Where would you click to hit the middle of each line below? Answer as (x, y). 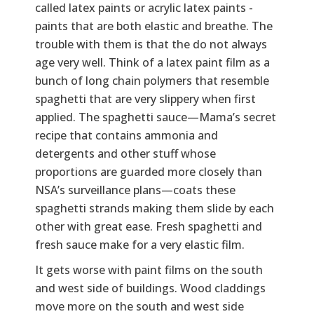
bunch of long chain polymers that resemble (152, 80)
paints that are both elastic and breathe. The (154, 26)
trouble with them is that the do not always (151, 44)
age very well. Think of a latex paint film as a (152, 62)
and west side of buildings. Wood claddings (150, 288)
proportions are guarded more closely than (149, 171)
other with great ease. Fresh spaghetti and (149, 226)
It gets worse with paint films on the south (149, 269)
